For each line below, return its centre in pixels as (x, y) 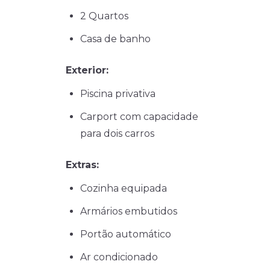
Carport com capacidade (139, 117)
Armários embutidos (129, 212)
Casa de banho (115, 39)
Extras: (82, 165)
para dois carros (117, 134)
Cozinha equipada (124, 189)
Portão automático (126, 234)
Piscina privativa (118, 94)
